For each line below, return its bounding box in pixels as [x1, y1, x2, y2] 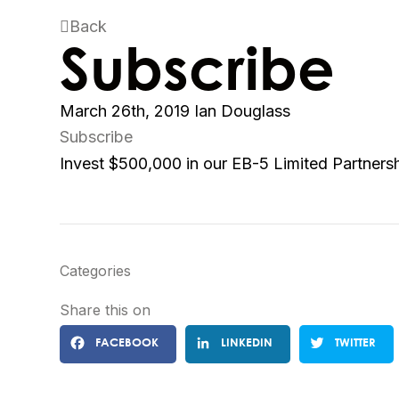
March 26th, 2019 [60, 102, 190, 120]
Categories [60, 262, 131, 280]
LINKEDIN [221, 335, 273, 349]
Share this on [60, 301, 151, 319]
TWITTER [335, 335, 376, 349]
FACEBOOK [95, 335, 159, 349]
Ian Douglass [194, 102, 290, 120]
